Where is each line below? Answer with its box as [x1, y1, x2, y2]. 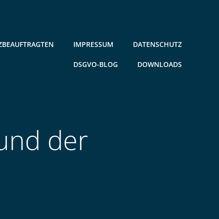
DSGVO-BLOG [73, 60, 118, 69]
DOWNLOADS [137, 60, 182, 69]
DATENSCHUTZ [133, 40, 182, 49]
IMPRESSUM [73, 40, 113, 49]
